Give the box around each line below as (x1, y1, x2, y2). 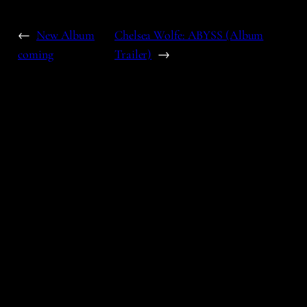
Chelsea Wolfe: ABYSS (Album (114, 27, 264, 43)
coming (18, 47, 53, 62)
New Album (36, 27, 95, 43)
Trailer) (114, 47, 152, 62)
